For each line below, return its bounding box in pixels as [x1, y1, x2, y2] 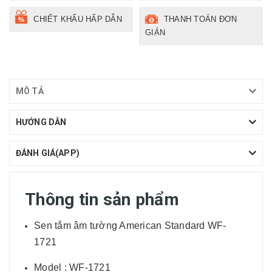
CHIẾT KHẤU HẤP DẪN [33, 14, 122, 24]
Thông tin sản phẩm [25, 189, 180, 209]
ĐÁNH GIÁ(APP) [16, 148, 80, 158]
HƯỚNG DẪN [16, 117, 67, 127]
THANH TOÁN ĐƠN [163, 14, 237, 24]
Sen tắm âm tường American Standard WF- [34, 220, 226, 231]
